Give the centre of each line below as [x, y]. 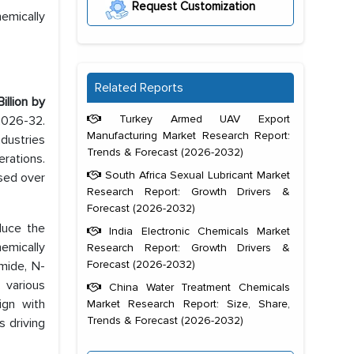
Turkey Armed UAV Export [196, 119]
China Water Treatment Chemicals [196, 288]
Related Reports [139, 88]
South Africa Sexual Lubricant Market [196, 175]
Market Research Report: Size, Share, [188, 304]
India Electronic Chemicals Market [196, 232]
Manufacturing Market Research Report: [188, 136]
